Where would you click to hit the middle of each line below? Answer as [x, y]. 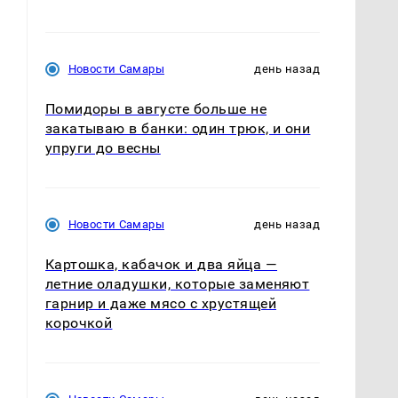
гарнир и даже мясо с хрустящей [160, 303]
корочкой [79, 322]
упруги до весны [103, 147]
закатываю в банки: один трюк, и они [178, 128]
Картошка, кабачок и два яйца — [161, 264]
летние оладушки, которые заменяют [177, 283]
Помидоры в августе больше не [156, 108]
